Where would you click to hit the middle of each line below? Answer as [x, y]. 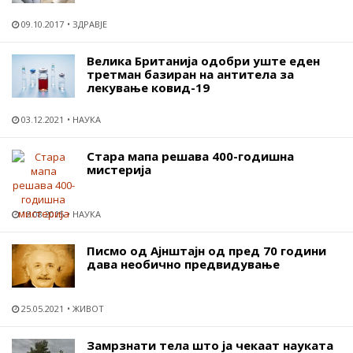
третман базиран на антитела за [190, 74]
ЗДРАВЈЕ [90, 24]
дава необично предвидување [183, 264]
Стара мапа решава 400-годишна [190, 156]
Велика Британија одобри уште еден [203, 60]
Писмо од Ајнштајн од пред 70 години [206, 250]
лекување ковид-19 [148, 87]
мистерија [119, 169]
